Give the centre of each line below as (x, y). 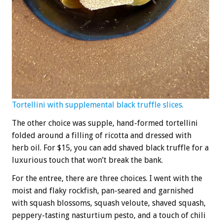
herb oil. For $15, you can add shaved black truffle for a (110, 147)
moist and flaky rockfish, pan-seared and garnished (103, 190)
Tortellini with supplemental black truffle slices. (98, 105)
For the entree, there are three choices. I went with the (107, 178)
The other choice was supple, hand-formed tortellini (105, 123)
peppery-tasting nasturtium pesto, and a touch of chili (109, 215)
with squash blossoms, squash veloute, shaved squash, (109, 203)
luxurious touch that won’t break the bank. (87, 160)
